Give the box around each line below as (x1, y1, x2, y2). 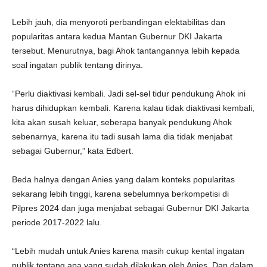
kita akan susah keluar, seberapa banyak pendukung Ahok (12, 117, 232, 127)
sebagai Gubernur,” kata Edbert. (12, 146, 133, 156)
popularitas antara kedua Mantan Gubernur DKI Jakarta (12, 32, 222, 41)
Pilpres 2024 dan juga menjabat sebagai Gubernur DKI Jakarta (12, 203, 249, 213)
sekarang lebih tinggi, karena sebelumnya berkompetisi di (12, 189, 229, 198)
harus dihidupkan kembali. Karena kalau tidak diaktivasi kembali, (12, 103, 254, 113)
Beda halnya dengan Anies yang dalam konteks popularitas (12, 175, 235, 184)
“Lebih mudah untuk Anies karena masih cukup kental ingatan (12, 246, 244, 256)
